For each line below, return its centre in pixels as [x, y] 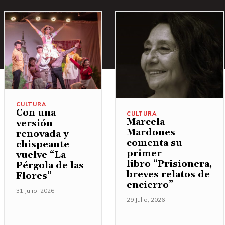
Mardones [151, 132]
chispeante [43, 145]
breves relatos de [168, 174]
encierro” [150, 185]
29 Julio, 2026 [146, 199]
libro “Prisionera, [169, 164]
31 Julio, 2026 [35, 191]
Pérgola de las [50, 166]
